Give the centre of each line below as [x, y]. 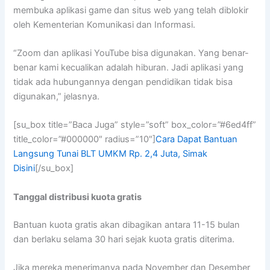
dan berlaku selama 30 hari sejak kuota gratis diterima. [124, 239]
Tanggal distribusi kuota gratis [78, 197]
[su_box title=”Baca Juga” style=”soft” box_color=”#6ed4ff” [135, 125]
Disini [24, 168]
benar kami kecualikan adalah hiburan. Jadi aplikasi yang [129, 68]
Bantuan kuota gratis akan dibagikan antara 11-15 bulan [127, 224]
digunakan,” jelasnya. [57, 97]
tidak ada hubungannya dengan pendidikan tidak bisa [123, 82]
